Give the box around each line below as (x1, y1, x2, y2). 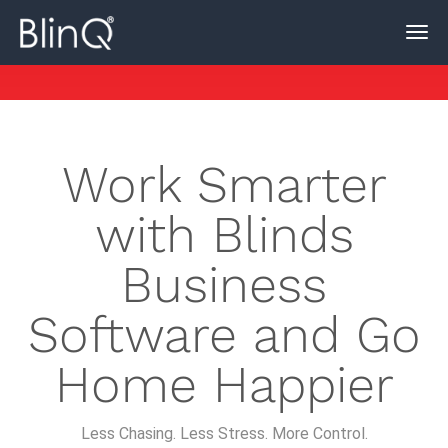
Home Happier (54, 355, 394, 414)
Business (121, 255, 327, 314)
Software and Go (27, 305, 421, 364)
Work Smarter (61, 155, 387, 214)
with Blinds (94, 205, 354, 264)
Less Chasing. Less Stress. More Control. (80, 424, 368, 443)
